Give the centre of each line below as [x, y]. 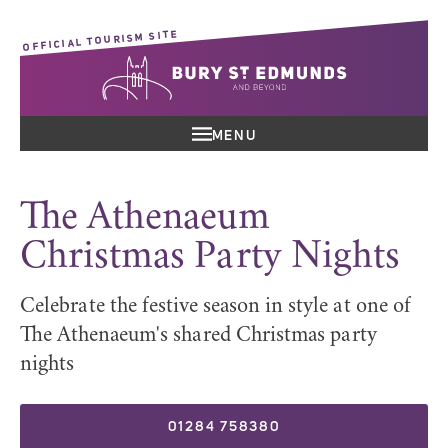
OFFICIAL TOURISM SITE [101, 40]
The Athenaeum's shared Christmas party [198, 336]
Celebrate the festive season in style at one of [215, 307]
